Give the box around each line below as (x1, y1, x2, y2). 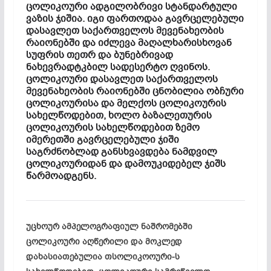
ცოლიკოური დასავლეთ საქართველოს (25, 72, 218, 86)
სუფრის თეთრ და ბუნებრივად (25, 48, 173, 62)
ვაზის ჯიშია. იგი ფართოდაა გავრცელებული (25, 11, 244, 25)
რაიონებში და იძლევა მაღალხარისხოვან (25, 36, 232, 50)
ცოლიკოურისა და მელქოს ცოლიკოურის (25, 96, 226, 110)
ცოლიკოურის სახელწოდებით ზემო (25, 120, 200, 134)
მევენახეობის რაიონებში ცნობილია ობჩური (25, 84, 244, 98)
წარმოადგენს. (25, 169, 96, 183)
